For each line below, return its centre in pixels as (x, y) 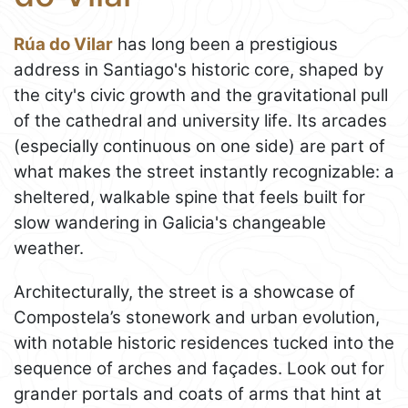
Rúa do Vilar (63, 44)
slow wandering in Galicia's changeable (170, 222)
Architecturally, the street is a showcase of (184, 291)
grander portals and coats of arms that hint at (198, 393)
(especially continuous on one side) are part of (199, 146)
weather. (49, 248)
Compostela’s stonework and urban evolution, (197, 317)
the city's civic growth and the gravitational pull (201, 95)
